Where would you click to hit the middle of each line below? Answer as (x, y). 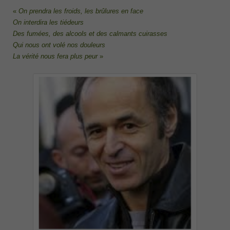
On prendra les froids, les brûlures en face (81, 11)
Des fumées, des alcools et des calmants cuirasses (90, 34)
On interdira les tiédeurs (48, 23)
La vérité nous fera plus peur (55, 56)
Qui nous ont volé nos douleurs (59, 45)
